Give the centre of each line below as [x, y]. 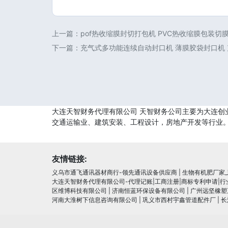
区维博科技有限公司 [79, 191]
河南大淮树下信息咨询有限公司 [95, 200]
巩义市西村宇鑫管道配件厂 [179, 200]
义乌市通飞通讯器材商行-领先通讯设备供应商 [115, 172]
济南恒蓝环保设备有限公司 [149, 191]
